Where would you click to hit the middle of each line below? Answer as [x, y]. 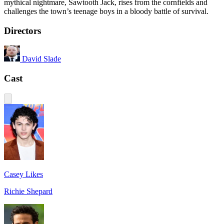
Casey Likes [23, 174]
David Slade [41, 59]
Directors [22, 30]
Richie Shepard [28, 191]
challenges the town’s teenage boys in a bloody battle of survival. [106, 11]
